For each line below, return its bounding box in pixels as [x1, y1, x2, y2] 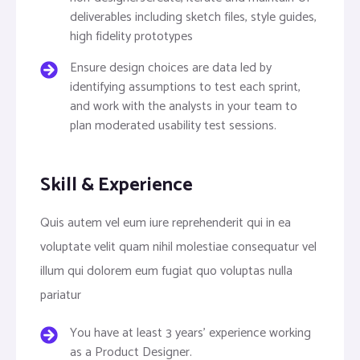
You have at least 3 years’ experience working [69, 322, 311, 344]
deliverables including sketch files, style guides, [69, 6, 317, 28]
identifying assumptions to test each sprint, [69, 76, 301, 98]
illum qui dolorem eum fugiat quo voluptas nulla [40, 260, 292, 282]
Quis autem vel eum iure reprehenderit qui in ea [40, 212, 291, 234]
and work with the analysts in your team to [69, 96, 297, 117]
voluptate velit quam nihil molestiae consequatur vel [40, 236, 317, 258]
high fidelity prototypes [69, 26, 193, 47]
